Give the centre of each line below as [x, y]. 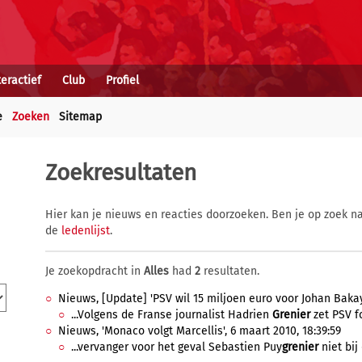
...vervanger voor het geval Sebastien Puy [177, 347]
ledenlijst [86, 231]
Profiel [122, 80]
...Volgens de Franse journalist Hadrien [172, 315]
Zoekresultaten [121, 173]
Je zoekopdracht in [95, 271]
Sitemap [80, 117]
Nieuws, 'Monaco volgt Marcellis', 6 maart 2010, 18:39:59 [200, 331]
